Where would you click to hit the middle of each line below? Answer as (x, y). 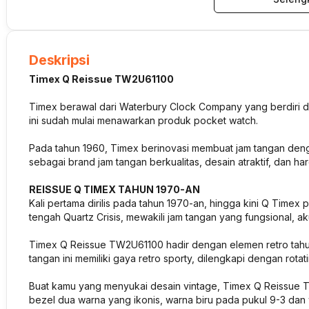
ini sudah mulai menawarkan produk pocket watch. (145, 120)
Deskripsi (59, 60)
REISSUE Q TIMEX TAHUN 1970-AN (114, 189)
